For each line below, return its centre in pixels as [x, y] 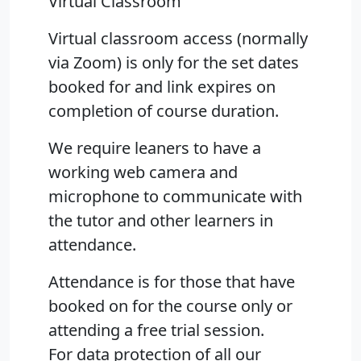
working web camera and [143, 172]
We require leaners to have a [155, 148]
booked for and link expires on [162, 87]
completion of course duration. [164, 111]
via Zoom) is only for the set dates [174, 63]
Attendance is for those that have [172, 282]
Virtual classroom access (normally [178, 39]
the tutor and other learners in [161, 221]
